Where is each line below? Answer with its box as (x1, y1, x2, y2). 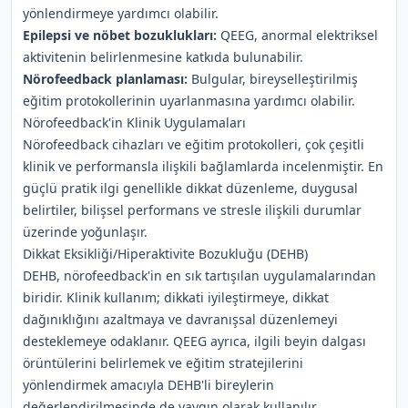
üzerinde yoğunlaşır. (23, 223, 148, 240)
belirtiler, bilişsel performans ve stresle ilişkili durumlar (23, 201, 362, 219)
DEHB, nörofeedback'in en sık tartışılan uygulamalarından (23, 267, 376, 284)
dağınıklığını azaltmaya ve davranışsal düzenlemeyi (23, 311, 338, 328)
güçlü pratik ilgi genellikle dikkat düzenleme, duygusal (23, 179, 358, 197)
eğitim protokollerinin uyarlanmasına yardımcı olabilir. (23, 92, 355, 109)
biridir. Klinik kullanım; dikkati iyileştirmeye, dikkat (23, 289, 329, 306)
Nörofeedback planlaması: (23, 70, 188, 87)
